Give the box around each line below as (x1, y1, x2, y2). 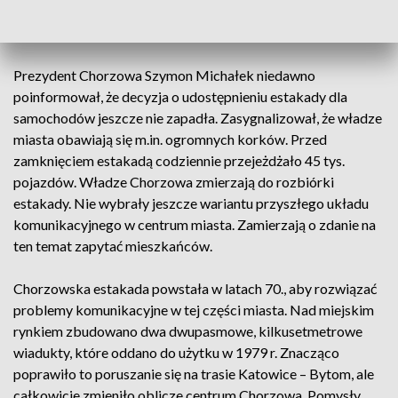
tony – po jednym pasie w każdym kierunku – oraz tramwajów (13, 3, 383, 20)
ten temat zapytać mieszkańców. (13, 237, 212, 254)
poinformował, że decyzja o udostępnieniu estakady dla (13, 88, 347, 105)
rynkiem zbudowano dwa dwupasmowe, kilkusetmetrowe (13, 322, 362, 339)
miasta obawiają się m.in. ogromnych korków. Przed (13, 131, 327, 147)
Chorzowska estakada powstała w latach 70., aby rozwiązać (13, 280, 377, 297)
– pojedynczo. (13, 24, 97, 41)
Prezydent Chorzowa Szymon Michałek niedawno (13, 67, 315, 84)
